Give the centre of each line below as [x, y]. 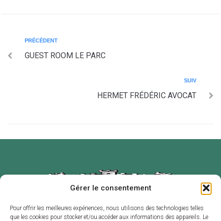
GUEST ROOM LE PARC [65, 56]
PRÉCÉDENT [41, 41]
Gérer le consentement [110, 188]
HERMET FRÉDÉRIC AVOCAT [147, 96]
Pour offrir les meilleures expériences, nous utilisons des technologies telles [107, 208]
